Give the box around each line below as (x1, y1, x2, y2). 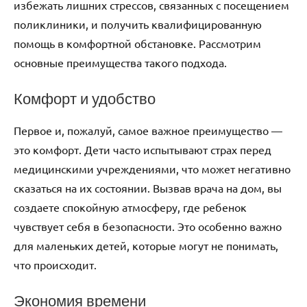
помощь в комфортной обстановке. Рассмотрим (14, 36, 261, 51)
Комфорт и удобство (14, 88, 156, 110)
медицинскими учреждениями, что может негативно (14, 161, 291, 175)
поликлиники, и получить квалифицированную (14, 17, 262, 32)
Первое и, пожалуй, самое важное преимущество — (14, 123, 282, 137)
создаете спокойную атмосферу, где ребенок (14, 199, 247, 214)
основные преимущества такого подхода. (14, 56, 227, 70)
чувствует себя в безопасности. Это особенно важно (14, 219, 282, 233)
